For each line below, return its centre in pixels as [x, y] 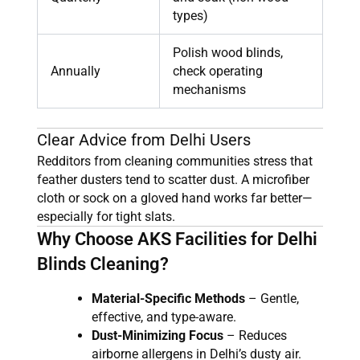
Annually [76, 72]
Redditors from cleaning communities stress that [175, 162]
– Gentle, [272, 298]
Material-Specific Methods [168, 298]
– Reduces [255, 335]
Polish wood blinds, [228, 53]
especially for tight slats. [108, 217]
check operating [218, 72]
